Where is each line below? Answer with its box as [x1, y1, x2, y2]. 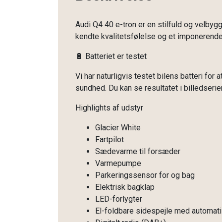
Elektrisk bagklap [95, 182, 155, 192]
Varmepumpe [95, 159, 141, 168]
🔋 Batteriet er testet [75, 52, 147, 61]
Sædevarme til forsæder [95, 147, 180, 156]
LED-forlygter [95, 194, 142, 204]
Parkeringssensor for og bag [95, 170, 195, 180]
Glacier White [95, 123, 141, 132]
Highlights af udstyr [75, 103, 143, 112]
